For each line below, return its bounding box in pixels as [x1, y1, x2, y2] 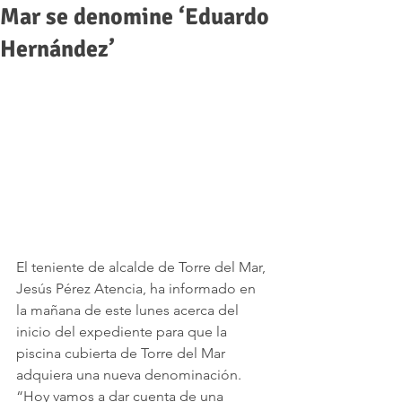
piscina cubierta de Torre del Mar [16, 345, 229, 363]
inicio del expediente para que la [16, 323, 231, 341]
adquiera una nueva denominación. [16, 366, 245, 384]
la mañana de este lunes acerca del [16, 301, 242, 319]
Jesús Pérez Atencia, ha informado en [16, 280, 259, 298]
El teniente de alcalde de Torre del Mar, [16, 258, 269, 276]
